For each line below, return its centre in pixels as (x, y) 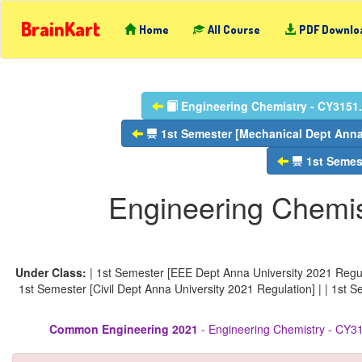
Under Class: (53, 272)
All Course (234, 29)
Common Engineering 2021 (123, 329)
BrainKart (61, 29)
